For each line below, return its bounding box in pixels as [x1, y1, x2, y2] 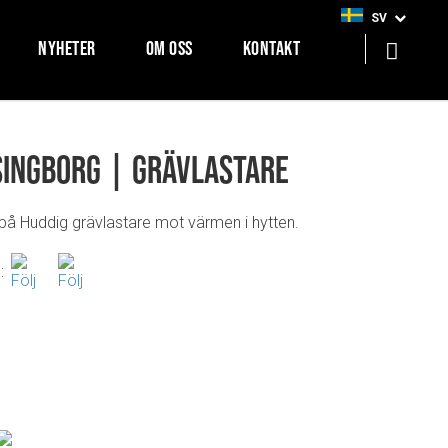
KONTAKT [242, 37, 300, 59]
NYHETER [38, 37, 96, 59]
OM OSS [145, 37, 193, 59]
